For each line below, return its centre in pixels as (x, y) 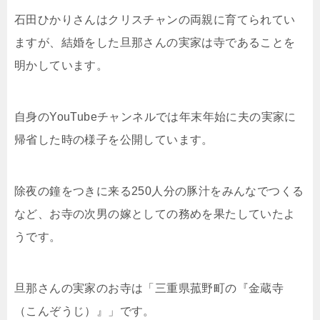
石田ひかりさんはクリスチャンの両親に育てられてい (155, 20)
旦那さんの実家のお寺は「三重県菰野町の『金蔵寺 (149, 289)
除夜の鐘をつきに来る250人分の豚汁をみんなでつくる (159, 191)
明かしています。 (61, 66)
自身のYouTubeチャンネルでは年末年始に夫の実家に (155, 117)
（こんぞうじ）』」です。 (85, 311)
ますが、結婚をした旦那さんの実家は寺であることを (155, 43)
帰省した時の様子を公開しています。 (114, 140)
